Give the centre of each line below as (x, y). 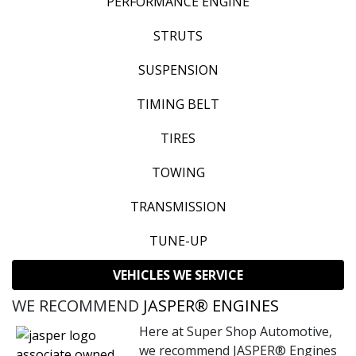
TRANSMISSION (178, 207)
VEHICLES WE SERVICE (178, 275)
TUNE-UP (178, 241)
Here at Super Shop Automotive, (236, 332)
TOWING (178, 173)
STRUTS (178, 36)
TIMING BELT (178, 104)
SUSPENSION (178, 70)
